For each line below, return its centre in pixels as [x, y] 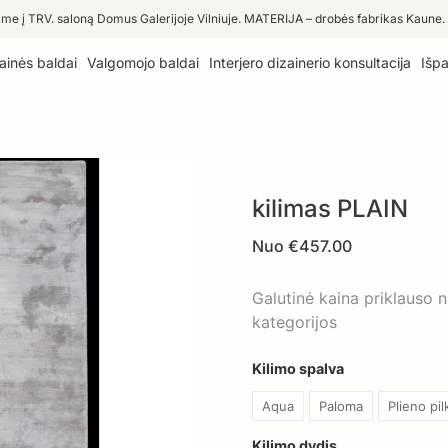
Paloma [341, 406]
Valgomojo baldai [142, 62]
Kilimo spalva [298, 369]
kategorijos [294, 322]
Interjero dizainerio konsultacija [309, 62]
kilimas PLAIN [330, 208]
